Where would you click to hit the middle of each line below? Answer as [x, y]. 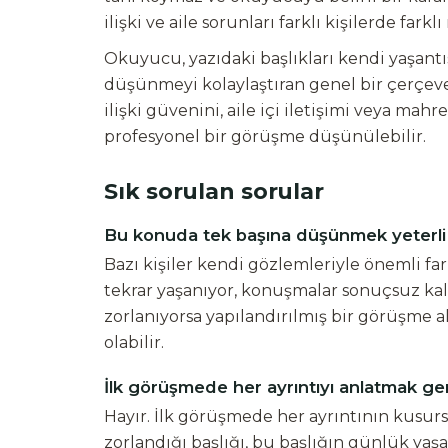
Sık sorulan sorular [214, 191]
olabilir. [134, 342]
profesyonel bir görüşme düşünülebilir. [265, 136]
